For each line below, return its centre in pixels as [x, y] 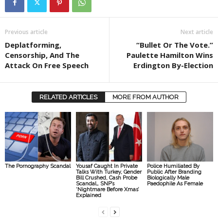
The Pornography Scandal [38, 166]
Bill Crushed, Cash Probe [106, 178]
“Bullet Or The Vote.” [175, 45]
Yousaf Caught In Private [107, 166]
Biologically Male [168, 178]
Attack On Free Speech [47, 65]
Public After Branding [174, 172]
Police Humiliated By [173, 166]
